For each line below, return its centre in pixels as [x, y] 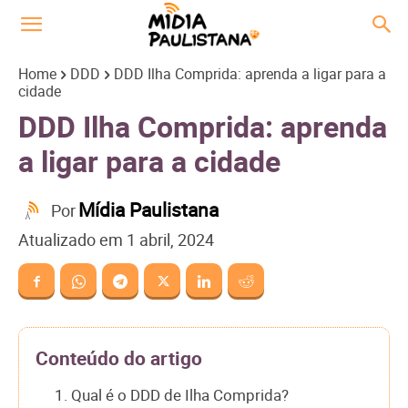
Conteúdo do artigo [119, 357]
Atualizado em [71, 240]
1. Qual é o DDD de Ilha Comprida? [172, 394]
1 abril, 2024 [170, 240]
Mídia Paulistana [148, 210]
